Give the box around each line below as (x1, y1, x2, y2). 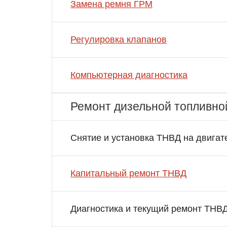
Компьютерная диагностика (70, 69, 187, 80)
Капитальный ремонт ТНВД (70, 168, 186, 178)
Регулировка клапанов (70, 34, 167, 45)
